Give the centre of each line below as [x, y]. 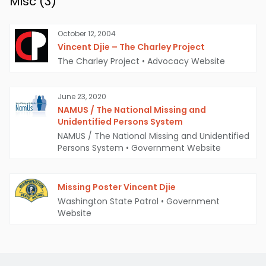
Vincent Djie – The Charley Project [131, 47]
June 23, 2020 [82, 97]
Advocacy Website [186, 61]
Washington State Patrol [108, 202]
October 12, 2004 [87, 34]
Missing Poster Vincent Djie [117, 187]
